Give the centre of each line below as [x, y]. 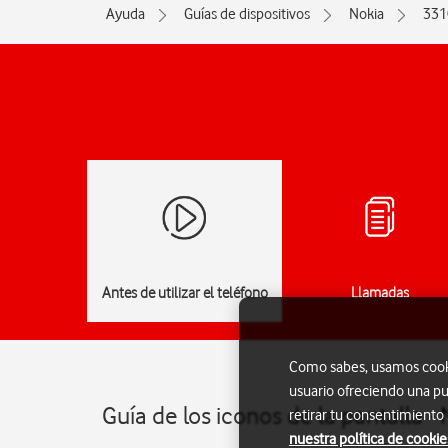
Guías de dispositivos [247, 14]
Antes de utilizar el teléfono [184, 293]
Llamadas [379, 293]
